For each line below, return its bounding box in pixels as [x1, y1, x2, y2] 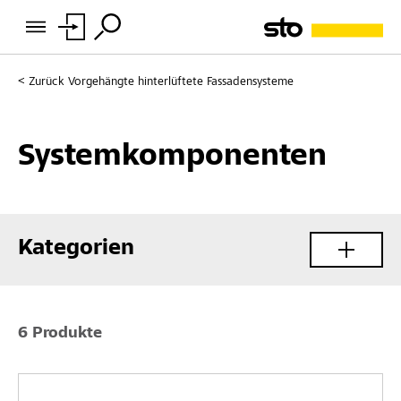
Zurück [29, 76, 64, 89]
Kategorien [18, 238, 134, 260]
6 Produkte [18, 325, 102, 342]
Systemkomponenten [18, 141, 327, 174]
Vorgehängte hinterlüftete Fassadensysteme [68, 76, 294, 89]
